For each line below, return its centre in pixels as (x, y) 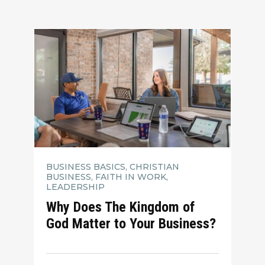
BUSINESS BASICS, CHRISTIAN (113, 167)
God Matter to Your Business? (131, 223)
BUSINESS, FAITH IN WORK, (107, 177)
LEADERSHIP (76, 187)
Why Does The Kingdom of (121, 207)
